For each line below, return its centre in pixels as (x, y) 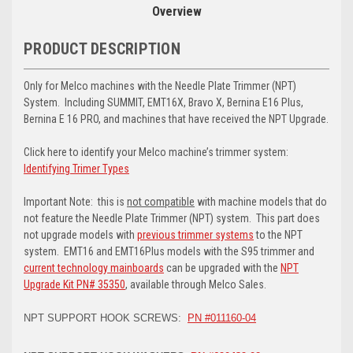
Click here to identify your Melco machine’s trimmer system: (156, 152)
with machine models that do (261, 202)
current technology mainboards (94, 268)
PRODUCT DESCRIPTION (102, 49)
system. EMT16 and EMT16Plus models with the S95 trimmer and (169, 252)
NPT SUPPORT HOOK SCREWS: (106, 318)
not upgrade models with (80, 235)
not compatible (161, 202)
